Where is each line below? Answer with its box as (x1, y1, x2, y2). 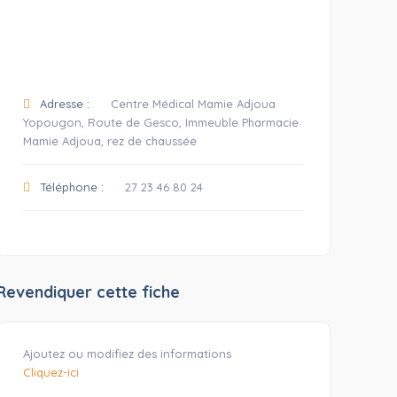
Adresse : (35, 97, 90, 111)
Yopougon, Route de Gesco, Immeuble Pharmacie (22, 115, 299, 129)
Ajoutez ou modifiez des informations (22, 346, 231, 361)
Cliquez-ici (22, 365, 79, 379)
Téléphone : (35, 180, 104, 194)
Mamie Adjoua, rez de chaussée (22, 134, 197, 148)
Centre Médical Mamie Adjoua (110, 97, 276, 111)
